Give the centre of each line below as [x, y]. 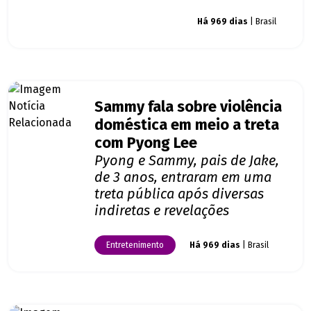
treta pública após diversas [179, 194]
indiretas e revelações [162, 211]
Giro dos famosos [139, 22]
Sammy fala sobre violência [188, 107]
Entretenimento [135, 245]
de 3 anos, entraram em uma [183, 177]
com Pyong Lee [146, 143]
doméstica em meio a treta [187, 125]
